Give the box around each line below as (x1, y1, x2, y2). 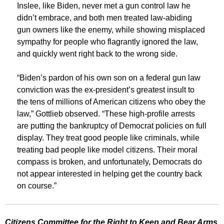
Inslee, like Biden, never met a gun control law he (17, 1, 190, 10)
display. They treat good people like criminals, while (17, 133, 199, 142)
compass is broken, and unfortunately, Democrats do (17, 157, 202, 166)
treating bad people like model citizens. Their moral (17, 145, 197, 154)
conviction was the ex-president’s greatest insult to (17, 85, 194, 94)
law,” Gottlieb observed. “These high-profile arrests (17, 109, 195, 118)
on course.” (17, 181, 56, 190)
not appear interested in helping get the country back (17, 169, 202, 178)
